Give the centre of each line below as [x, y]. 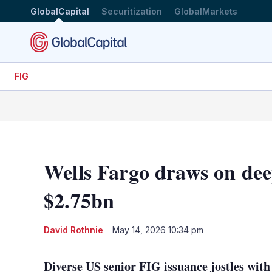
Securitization [132, 11]
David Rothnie [73, 229]
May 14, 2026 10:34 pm [158, 229]
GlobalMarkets [206, 11]
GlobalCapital [60, 11]
